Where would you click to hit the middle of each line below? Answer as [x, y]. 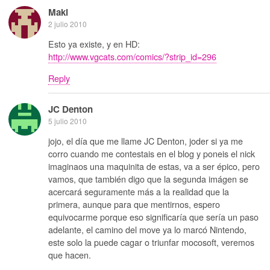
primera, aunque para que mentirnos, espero [134, 204]
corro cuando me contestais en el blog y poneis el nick [152, 154]
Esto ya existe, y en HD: [94, 44]
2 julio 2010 [67, 24]
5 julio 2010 [67, 121]
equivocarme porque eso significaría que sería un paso [153, 217]
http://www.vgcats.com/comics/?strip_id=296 [132, 57]
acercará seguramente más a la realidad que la [139, 192]
